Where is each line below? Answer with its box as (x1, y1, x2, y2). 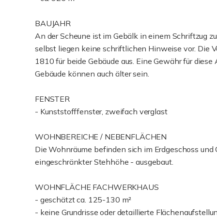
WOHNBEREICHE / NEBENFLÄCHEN (35, 132, 167, 141)
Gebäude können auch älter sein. (35, 69, 149, 78)
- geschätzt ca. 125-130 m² (35, 195, 132, 204)
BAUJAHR (35, 18, 71, 28)
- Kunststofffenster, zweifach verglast (35, 107, 168, 116)
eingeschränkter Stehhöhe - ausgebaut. (35, 157, 173, 167)
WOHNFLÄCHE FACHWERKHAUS (35, 182, 159, 192)
